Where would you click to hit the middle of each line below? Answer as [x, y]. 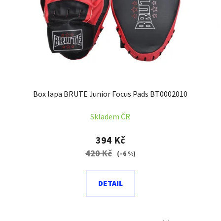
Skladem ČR [110, 117]
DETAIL [110, 184]
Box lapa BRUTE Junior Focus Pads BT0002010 [110, 94]
